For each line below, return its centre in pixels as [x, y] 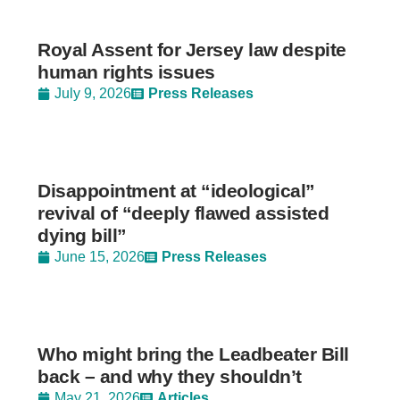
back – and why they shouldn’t [170, 377]
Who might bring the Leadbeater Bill [193, 354]
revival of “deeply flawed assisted [183, 213]
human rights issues [126, 72]
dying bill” [82, 236]
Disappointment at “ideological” [176, 191]
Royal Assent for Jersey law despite [192, 50]
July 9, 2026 [93, 94]
